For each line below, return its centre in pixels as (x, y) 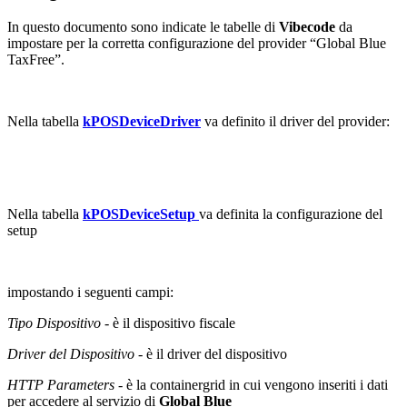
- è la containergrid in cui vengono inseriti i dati (253, 384)
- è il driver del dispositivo (211, 353)
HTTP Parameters (63, 384)
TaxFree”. (36, 59)
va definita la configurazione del (291, 213)
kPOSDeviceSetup (141, 213)
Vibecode (307, 26)
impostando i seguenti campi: (90, 292)
